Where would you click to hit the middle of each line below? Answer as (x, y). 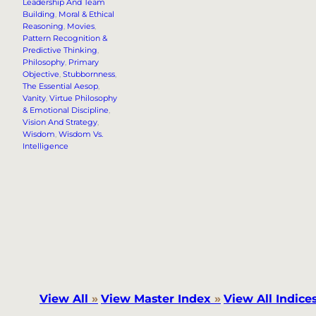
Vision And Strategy (60, 122)
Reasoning (43, 26)
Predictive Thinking (60, 50)
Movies (81, 26)
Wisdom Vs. (81, 134)
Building (39, 14)
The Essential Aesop (60, 86)
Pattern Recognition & (65, 38)
